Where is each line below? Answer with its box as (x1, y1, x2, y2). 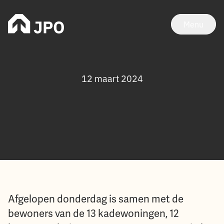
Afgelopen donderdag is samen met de (8, 193, 183, 205)
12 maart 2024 (81, 71, 143, 84)
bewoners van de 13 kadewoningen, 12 (8, 207, 179, 220)
